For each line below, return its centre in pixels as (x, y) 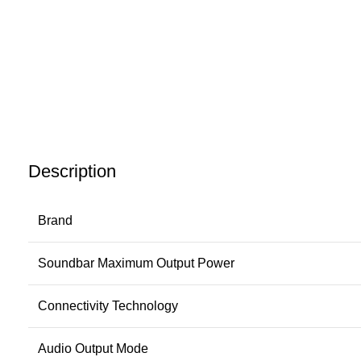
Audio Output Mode (93, 349)
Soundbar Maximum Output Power (136, 263)
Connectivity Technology (108, 306)
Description (72, 172)
